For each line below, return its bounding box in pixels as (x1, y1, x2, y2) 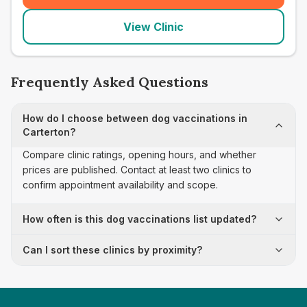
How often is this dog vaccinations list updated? (23, 213, 256, 225)
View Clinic (123, 20, 184, 34)
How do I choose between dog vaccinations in (23, 112, 247, 124)
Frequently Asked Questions (11, 73, 208, 90)
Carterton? (23, 126, 75, 138)
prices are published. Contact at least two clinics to (23, 164, 251, 175)
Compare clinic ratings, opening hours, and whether (23, 149, 256, 160)
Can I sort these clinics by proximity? (23, 244, 202, 256)
